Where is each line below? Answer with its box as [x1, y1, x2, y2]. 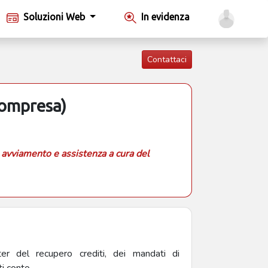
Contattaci [147, 54, 187, 65]
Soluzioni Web [23, 11, 88, 22]
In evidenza [141, 11, 190, 22]
